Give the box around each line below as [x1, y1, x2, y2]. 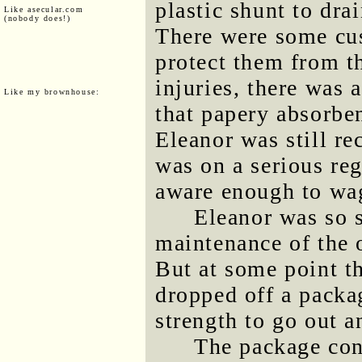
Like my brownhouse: [4, 86, 100, 96]
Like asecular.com [4, 4, 84, 14]
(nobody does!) [4, 13, 71, 23]
